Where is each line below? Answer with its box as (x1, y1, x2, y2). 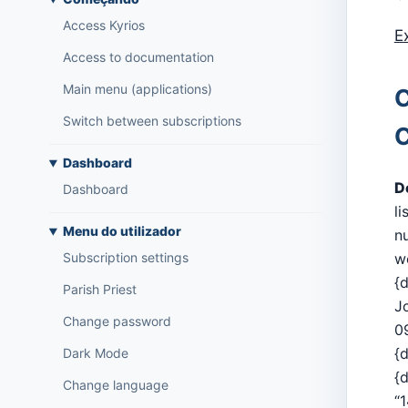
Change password (62, 313, 171, 330)
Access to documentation (62, 49, 214, 66)
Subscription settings (62, 250, 189, 266)
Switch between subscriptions (62, 113, 241, 129)
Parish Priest (62, 281, 137, 298)
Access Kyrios (62, 17, 145, 34)
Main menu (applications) (62, 81, 212, 97)
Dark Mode (62, 345, 128, 362)
